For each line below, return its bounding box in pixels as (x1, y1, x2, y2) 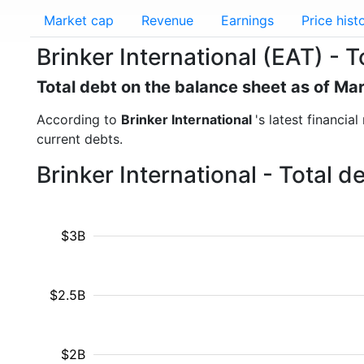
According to (37, 111, 121, 128)
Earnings (221, 12, 274, 28)
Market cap (44, 12, 114, 28)
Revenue (141, 12, 193, 28)
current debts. (37, 131, 123, 147)
